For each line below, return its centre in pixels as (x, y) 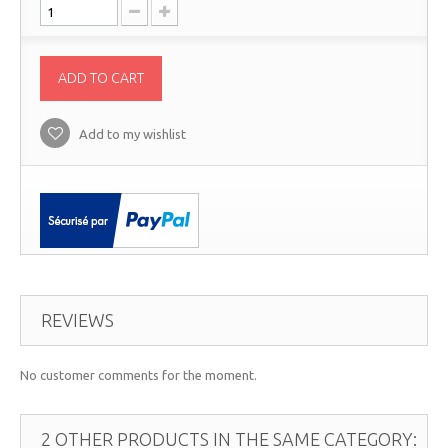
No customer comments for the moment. (138, 375)
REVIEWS (77, 320)
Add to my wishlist (131, 134)
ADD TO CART (101, 78)
